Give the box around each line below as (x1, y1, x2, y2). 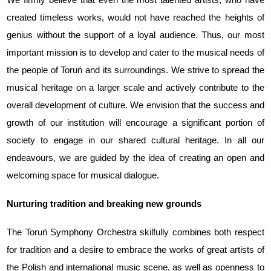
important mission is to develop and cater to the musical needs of (7, 47, 264, 57)
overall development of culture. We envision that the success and (7, 100, 264, 110)
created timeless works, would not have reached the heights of (7, 12, 264, 22)
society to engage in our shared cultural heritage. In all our (7, 135, 264, 145)
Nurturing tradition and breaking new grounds (7, 198, 202, 209)
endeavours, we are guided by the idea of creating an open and (7, 152, 264, 163)
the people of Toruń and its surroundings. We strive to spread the (7, 65, 264, 75)
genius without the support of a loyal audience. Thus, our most (7, 30, 264, 40)
